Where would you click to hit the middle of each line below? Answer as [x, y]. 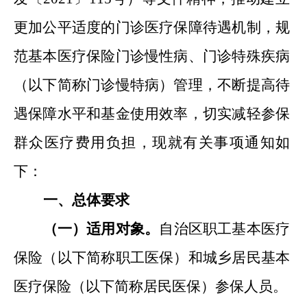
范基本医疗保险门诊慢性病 [101, 56]
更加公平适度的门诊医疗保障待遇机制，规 [152, 27]
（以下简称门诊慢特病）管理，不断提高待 [152, 85]
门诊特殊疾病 [246, 56]
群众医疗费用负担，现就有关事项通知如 [152, 143]
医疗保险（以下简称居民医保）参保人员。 [150, 286]
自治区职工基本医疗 [224, 229]
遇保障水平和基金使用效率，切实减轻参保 [152, 114]
